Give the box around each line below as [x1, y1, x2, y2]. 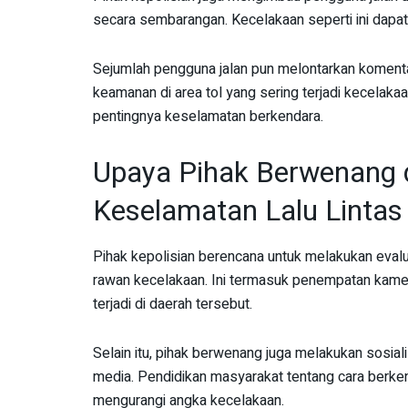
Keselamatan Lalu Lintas [93, 190, 403, 233]
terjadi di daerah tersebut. [93, 292, 252, 315]
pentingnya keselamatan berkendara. [93, 106, 323, 128]
